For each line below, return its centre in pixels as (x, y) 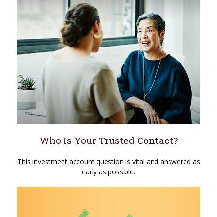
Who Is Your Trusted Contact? (108, 140)
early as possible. (108, 171)
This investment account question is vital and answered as (108, 161)
